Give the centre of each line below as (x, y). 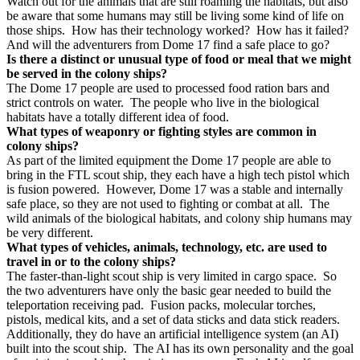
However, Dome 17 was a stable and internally (225, 189)
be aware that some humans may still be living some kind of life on (175, 16)
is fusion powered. (53, 189)
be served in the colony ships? (87, 74)
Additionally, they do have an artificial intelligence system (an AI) (172, 334)
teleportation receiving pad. (75, 305)
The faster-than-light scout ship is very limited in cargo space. (162, 276)
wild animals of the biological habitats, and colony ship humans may (179, 218)
